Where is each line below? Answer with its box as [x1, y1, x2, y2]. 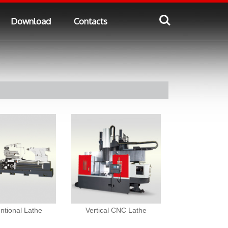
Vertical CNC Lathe [85, 206, 147, 215]
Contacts [73, 15, 107, 26]
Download [10, 15, 51, 26]
